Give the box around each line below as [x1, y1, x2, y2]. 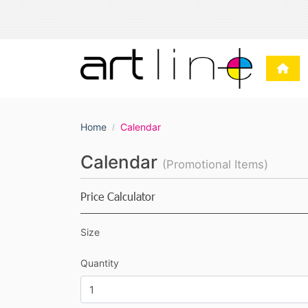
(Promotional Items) [162, 157, 268, 171]
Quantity [80, 256, 119, 269]
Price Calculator [80, 188, 155, 203]
